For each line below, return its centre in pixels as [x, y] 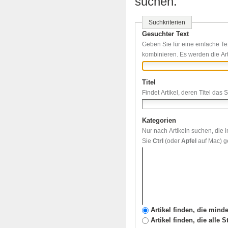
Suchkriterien [167, 23]
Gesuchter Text [166, 34]
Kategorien [159, 120]
